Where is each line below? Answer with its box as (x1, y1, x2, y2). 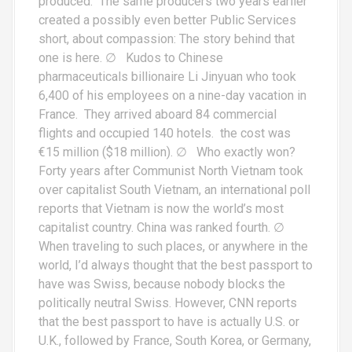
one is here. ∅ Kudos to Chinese (38, 49, 223, 65)
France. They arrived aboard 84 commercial (38, 106, 277, 122)
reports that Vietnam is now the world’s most (38, 200, 284, 216)
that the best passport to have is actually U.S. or (38, 313, 299, 329)
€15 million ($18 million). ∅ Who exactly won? (38, 144, 295, 159)
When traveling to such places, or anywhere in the (38, 238, 308, 254)
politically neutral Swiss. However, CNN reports (38, 295, 297, 310)
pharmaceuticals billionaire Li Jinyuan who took (38, 68, 296, 84)
